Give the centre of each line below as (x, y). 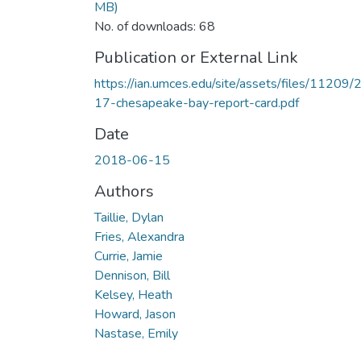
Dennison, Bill (132, 275)
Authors (124, 191)
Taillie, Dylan (129, 217)
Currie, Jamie (129, 256)
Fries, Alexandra (139, 237)
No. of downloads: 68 (155, 26)
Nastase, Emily (136, 333)
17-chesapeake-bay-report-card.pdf (197, 103)
